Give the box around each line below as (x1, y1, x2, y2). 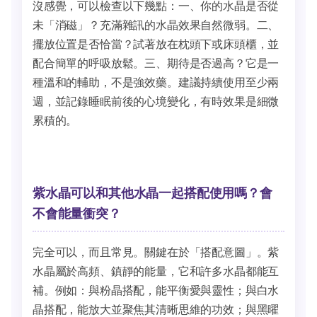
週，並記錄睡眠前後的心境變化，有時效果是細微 (33, 93, 279, 108)
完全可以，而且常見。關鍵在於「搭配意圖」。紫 (33, 244, 279, 259)
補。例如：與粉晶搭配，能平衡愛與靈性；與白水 (33, 282, 279, 297)
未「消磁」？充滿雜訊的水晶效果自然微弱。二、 (33, 17, 279, 32)
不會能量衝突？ (33, 205, 121, 221)
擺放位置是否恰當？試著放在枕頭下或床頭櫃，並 (33, 36, 279, 51)
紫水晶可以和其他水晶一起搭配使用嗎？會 (33, 185, 272, 200)
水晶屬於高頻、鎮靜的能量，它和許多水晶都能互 (33, 263, 279, 278)
